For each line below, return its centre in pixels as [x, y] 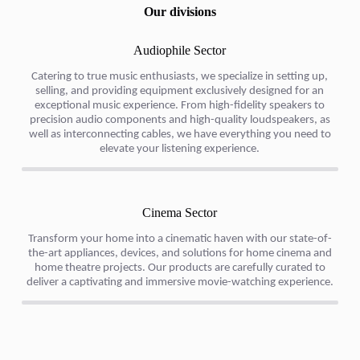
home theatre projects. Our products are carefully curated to [180, 268]
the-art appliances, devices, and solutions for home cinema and [180, 254]
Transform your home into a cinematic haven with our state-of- [180, 239]
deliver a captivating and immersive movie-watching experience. [180, 282]
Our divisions [180, 12]
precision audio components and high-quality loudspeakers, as [180, 120]
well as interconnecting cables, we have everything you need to [180, 135]
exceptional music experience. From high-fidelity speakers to [180, 106]
